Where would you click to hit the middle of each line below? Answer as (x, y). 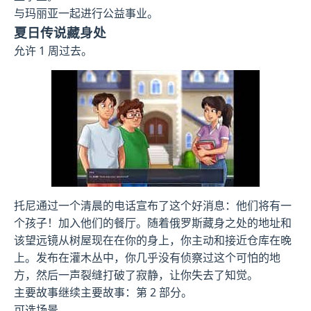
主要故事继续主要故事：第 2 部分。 (103, 292)
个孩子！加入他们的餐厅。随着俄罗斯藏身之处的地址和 (153, 222)
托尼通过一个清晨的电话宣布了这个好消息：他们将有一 (153, 205)
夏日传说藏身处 (60, 32)
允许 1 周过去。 (53, 50)
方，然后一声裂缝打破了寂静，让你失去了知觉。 (136, 275)
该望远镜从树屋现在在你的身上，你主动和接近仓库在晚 (153, 240)
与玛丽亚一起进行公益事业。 (86, 13)
